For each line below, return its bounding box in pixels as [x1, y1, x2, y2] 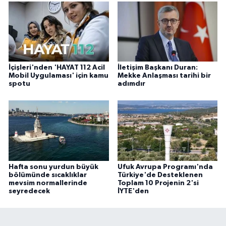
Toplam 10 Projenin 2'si [117, 179, 199, 187]
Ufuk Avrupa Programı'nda [117, 163, 213, 171]
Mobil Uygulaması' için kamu [9, 72, 108, 79]
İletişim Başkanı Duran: [117, 64, 198, 71]
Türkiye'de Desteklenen [117, 171, 203, 179]
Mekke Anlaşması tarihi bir [117, 72, 211, 79]
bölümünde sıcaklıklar [9, 171, 87, 179]
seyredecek [9, 187, 50, 195]
